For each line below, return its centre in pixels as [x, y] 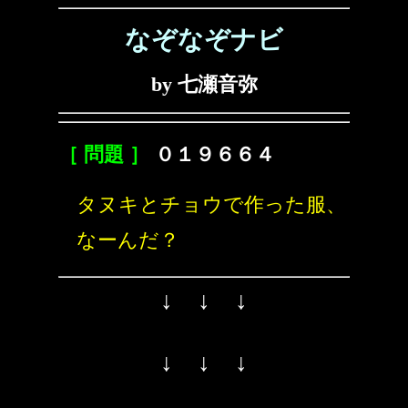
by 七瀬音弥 [204, 84]
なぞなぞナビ [204, 40]
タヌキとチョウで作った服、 [211, 204]
